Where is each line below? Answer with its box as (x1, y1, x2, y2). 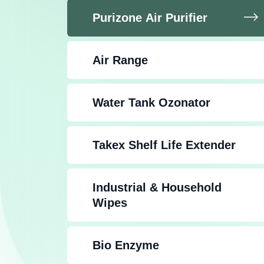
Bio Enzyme (93, 239, 159, 252)
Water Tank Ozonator (93, 96, 210, 110)
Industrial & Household (93, 181, 222, 194)
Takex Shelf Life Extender (93, 138, 236, 152)
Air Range (93, 54, 148, 67)
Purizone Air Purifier (93, 11, 207, 25)
